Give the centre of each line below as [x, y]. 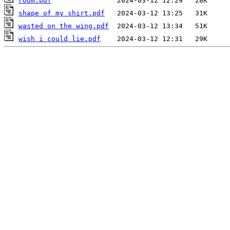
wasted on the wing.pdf [64, 26]
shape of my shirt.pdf [62, 13]
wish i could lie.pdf [60, 39]
